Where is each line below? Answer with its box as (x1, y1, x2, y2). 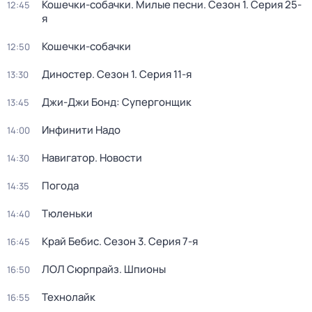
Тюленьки (42, 206, 93, 221)
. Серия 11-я (134, 67, 192, 81)
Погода (42, 178, 79, 193)
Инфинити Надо (42, 123, 120, 137)
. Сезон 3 (99, 234, 143, 249)
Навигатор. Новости (42, 150, 142, 165)
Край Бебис (42, 234, 99, 249)
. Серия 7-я (143, 234, 198, 249)
